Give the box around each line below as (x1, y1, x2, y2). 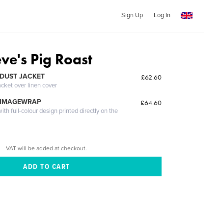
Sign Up (121, 11, 143, 19)
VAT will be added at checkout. (6, 144, 87, 152)
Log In (153, 11, 170, 19)
